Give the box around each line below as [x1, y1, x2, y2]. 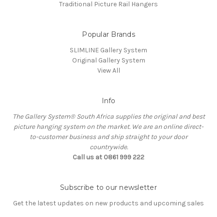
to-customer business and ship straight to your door [30, 132, 187, 141]
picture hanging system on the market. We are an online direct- [14, 122, 203, 131]
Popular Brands [82, 30, 135, 39]
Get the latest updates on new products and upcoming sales [13, 199, 204, 207]
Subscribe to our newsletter [60, 183, 157, 192]
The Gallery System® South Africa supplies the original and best [12, 112, 205, 121]
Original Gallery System [72, 56, 145, 64]
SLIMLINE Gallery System [70, 46, 147, 54]
